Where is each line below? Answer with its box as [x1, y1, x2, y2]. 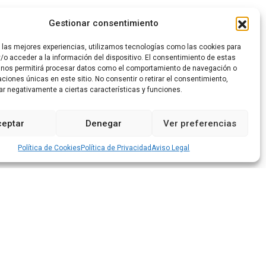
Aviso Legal [151, 144, 190, 152]
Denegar [85, 118, 122, 129]
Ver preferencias [163, 118, 237, 129]
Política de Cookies [18, 144, 81, 152]
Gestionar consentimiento [49, 18, 159, 28]
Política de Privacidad [81, 144, 152, 152]
